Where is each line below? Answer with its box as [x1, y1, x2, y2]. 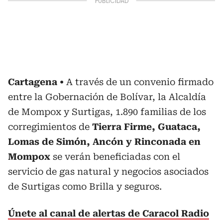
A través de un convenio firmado [66, 77, 214, 87]
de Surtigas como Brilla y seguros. [8, 181, 162, 192]
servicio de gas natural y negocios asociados [8, 166, 209, 177]
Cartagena [8, 77, 57, 87]
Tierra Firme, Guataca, [92, 121, 201, 132]
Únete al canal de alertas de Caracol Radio [8, 208, 209, 219]
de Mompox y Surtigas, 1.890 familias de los [8, 107, 206, 117]
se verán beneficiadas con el [53, 151, 180, 162]
